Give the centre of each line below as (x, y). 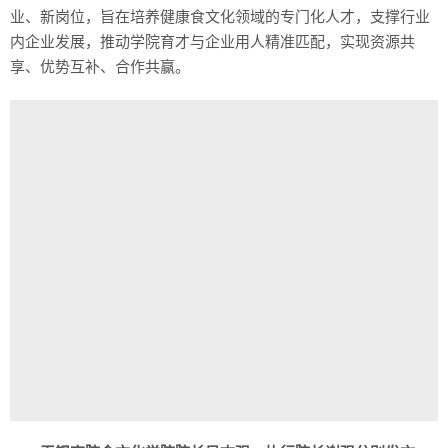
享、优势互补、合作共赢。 (100, 67)
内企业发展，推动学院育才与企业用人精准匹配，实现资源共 (212, 42)
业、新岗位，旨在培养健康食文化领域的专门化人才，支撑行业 (220, 17)
